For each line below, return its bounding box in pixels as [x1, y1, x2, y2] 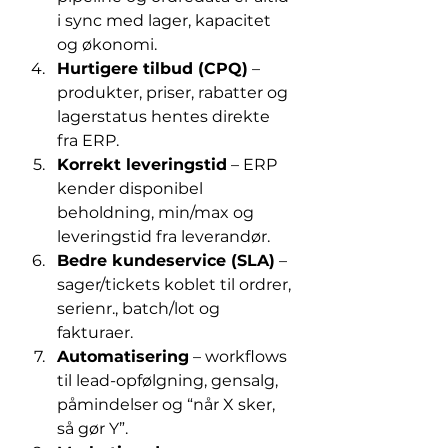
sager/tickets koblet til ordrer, [57, 275, 295, 294]
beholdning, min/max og [57, 203, 258, 222]
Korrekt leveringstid [57, 155, 227, 174]
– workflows [189, 347, 291, 366]
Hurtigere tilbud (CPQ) [57, 59, 248, 78]
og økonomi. [57, 35, 157, 54]
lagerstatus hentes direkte [57, 107, 274, 126]
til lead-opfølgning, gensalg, [57, 371, 282, 390]
